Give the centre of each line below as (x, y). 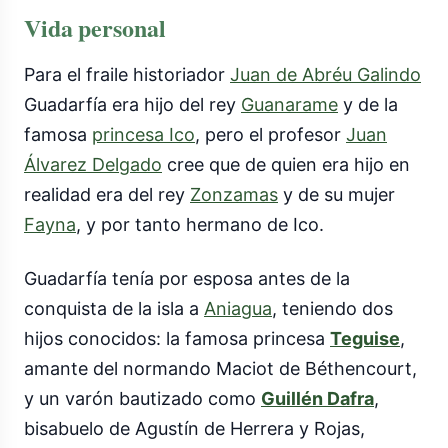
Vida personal (95, 28)
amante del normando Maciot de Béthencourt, (220, 369)
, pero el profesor (270, 135)
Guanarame (289, 105)
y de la (368, 105)
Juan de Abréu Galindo (325, 75)
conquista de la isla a (114, 309)
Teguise (365, 339)
